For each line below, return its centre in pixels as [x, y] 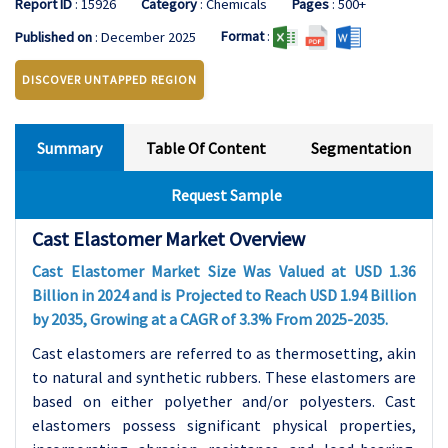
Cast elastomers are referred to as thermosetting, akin [224, 353]
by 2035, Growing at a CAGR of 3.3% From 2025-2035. [210, 319]
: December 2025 [144, 37]
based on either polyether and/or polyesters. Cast [224, 401]
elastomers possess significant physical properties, [224, 425]
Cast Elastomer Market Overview [168, 238]
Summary [70, 148]
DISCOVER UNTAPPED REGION [109, 79]
